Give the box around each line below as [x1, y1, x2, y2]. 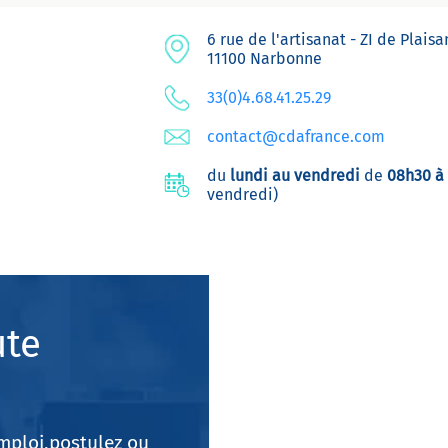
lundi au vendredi [230, 166, 360, 185]
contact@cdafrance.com [207, 127, 385, 146]
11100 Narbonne [207, 49, 322, 68]
